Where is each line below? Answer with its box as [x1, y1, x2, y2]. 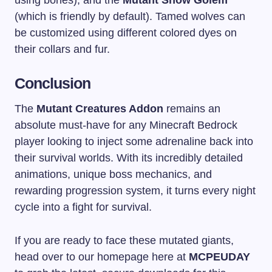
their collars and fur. [15, 43, 110, 56]
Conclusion [15, 75, 91, 92]
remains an [163, 103, 220, 115]
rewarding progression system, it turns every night [15, 185, 256, 197]
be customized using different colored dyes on [15, 27, 237, 39]
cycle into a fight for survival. [15, 201, 152, 214]
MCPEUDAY [189, 251, 250, 263]
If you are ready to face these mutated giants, [15, 234, 234, 247]
